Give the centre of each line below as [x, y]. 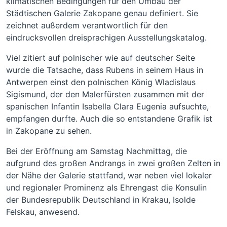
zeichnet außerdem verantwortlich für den [87, 25]
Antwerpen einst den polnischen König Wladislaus [101, 82]
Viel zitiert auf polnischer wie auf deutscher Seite [101, 58]
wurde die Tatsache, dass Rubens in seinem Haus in [105, 70]
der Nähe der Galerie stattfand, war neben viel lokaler [109, 175]
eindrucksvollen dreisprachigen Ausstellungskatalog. [106, 37]
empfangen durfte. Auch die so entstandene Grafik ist [109, 119]
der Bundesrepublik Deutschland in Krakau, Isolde [101, 200]
